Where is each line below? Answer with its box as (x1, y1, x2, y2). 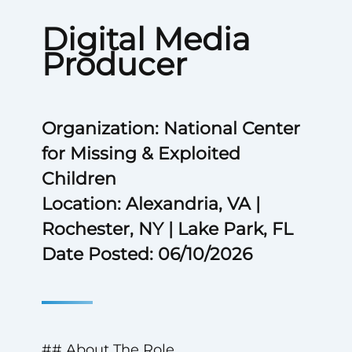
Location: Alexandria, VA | (41, 193, 260, 214)
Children (41, 168, 116, 189)
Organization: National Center (41, 118, 300, 139)
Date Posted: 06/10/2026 (41, 244, 252, 265)
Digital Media (41, 20, 251, 58)
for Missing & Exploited (41, 143, 240, 164)
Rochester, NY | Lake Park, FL (41, 218, 293, 240)
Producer (41, 45, 187, 83)
